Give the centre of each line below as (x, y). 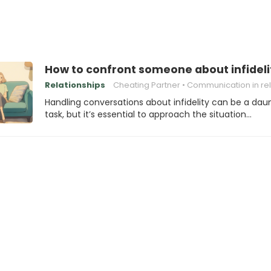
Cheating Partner (147, 85)
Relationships (75, 85)
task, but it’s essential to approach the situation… (148, 114)
